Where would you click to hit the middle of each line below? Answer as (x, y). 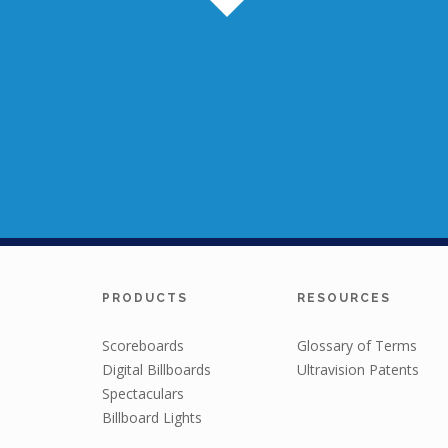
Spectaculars (143, 393)
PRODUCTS (145, 298)
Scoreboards (143, 345)
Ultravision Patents (358, 369)
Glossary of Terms (357, 345)
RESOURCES (344, 298)
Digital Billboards (156, 369)
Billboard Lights (152, 417)
